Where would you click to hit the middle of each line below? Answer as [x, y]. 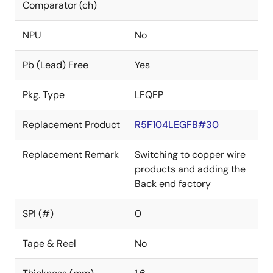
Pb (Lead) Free [55, 65]
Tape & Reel [49, 243]
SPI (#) [38, 214]
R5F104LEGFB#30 [177, 125]
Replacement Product [71, 125]
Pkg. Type [44, 95]
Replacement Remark [71, 154]
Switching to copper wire [190, 154]
